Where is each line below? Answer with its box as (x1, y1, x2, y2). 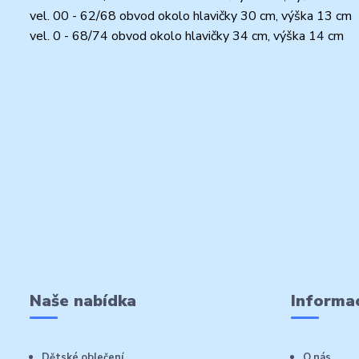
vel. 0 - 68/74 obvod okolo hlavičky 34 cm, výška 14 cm (30, 26, 344, 45)
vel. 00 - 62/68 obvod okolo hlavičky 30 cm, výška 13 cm (30, 6, 352, 25)
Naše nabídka (30, 289, 136, 312)
